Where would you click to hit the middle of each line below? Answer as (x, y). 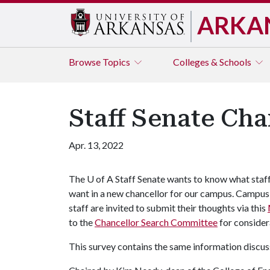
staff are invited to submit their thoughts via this (168, 208)
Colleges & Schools (213, 62)
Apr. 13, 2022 (96, 145)
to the (82, 222)
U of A (100, 179)
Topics (117, 62)
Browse (86, 62)
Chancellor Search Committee (156, 222)
